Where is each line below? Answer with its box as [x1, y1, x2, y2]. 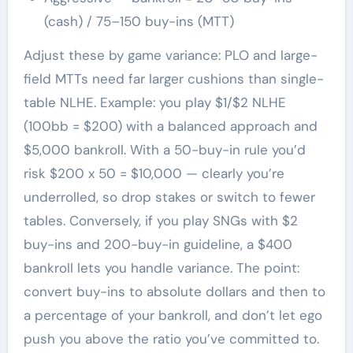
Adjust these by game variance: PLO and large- [23, 46, 318, 64]
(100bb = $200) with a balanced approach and [23, 117, 318, 135]
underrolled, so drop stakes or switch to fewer [23, 188, 315, 206]
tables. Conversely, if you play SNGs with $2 [23, 211, 298, 229]
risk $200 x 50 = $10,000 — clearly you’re [23, 164, 284, 182]
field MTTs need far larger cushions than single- [23, 69, 324, 87]
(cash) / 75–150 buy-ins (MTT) [43, 12, 234, 30]
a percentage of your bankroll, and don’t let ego [23, 306, 322, 324]
